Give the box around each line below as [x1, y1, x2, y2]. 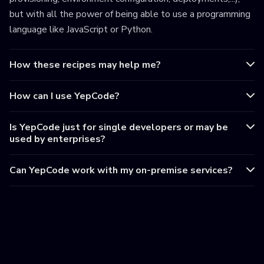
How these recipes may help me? [9, 58, 161, 72]
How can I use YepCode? [9, 90, 120, 103]
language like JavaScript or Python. [9, 23, 153, 37]
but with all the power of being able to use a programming [9, 8, 250, 21]
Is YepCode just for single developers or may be [9, 121, 228, 134]
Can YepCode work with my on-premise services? [9, 164, 233, 177]
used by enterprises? [9, 133, 105, 146]
